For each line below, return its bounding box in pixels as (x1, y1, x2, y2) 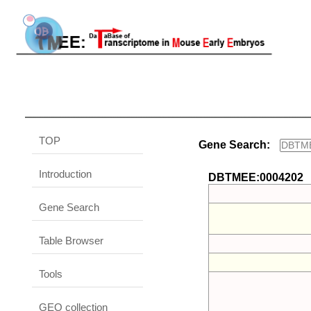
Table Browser (39, 235, 103, 246)
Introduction (39, 168, 92, 180)
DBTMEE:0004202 (208, 171, 304, 183)
